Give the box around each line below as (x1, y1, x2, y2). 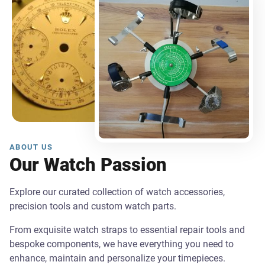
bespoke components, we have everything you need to (9, 238, 234, 250)
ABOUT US (9, 143, 53, 152)
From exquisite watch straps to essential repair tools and (9, 224, 245, 236)
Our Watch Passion (9, 154, 166, 176)
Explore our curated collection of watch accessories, (9, 186, 225, 198)
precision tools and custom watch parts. (9, 201, 176, 212)
